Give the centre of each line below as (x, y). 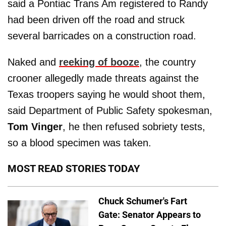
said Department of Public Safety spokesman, (110, 110)
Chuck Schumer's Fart (143, 201)
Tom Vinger (35, 126)
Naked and (33, 62)
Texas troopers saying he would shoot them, (106, 94)
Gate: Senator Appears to (150, 214)
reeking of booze (99, 62)
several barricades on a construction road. (102, 36)
